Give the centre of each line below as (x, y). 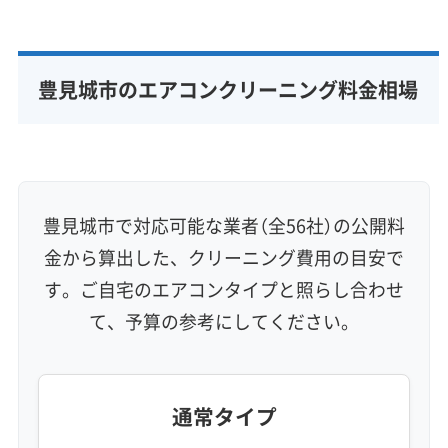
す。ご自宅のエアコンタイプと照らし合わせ (224, 289)
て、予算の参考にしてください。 (224, 321)
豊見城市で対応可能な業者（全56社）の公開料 (224, 225)
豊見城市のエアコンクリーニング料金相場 (227, 90)
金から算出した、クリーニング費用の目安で (224, 257)
